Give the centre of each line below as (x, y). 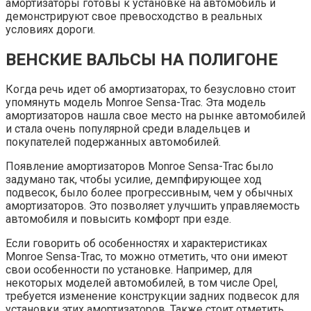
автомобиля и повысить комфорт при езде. (118, 219)
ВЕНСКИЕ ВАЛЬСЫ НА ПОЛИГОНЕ (142, 59)
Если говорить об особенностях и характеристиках (136, 244)
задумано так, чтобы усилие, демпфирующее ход (134, 180)
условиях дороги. (50, 29)
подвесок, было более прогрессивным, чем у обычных (149, 193)
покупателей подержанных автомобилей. (113, 142)
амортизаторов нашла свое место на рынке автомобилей (155, 116)
